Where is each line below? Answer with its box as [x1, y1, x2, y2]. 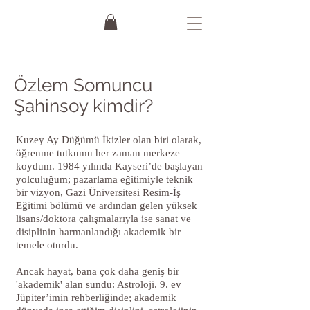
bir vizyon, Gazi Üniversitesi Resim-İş [16, 186, 181, 198]
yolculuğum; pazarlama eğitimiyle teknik [16, 173, 193, 185]
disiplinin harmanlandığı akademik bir [16, 226, 181, 237]
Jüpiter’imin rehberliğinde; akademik [16, 291, 176, 303]
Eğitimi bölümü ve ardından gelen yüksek [16, 199, 197, 211]
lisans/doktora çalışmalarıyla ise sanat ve [16, 212, 191, 224]
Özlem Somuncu [14, 74, 152, 95]
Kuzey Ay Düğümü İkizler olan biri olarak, [16, 134, 201, 145]
